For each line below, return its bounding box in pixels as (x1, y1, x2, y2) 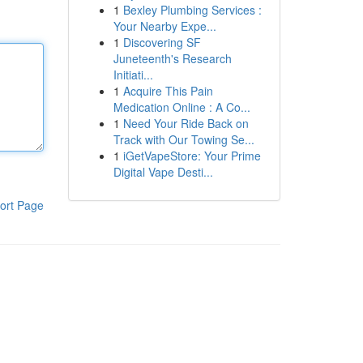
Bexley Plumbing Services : (122, 2, 262, 18)
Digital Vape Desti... (113, 164, 213, 180)
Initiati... (113, 66, 153, 83)
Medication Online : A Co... (113, 99, 250, 115)
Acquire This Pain (122, 83, 213, 99)
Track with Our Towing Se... (113, 131, 254, 147)
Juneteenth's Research (113, 50, 232, 66)
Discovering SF (122, 34, 201, 50)
